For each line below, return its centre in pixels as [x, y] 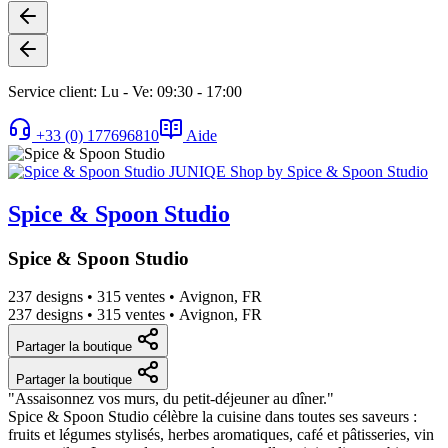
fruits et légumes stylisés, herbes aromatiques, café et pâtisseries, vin [221, 435]
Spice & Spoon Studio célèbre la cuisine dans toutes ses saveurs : [212, 417]
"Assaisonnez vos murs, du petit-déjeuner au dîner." [171, 399]
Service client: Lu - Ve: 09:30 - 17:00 [125, 91]
